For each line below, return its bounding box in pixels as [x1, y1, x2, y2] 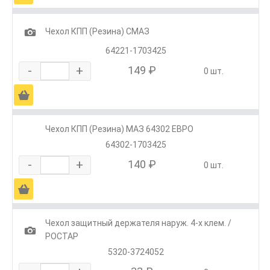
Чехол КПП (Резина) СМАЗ [45, 26, 149, 36]
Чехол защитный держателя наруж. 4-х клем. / [45, 218, 231, 228]
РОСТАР [45, 231, 78, 241]
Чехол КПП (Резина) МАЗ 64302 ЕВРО [45, 124, 193, 134]
